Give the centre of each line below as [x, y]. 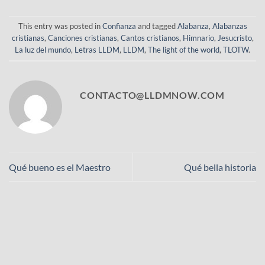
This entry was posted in [60, 26]
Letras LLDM [97, 50]
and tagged [156, 26]
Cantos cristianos [150, 38]
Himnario [198, 38]
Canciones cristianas [82, 38]
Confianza [119, 26]
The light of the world [184, 50]
